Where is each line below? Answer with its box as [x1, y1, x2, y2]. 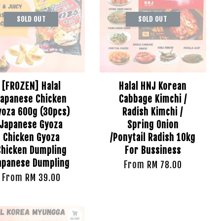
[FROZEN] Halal [1, 80, 61, 92]
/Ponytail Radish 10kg [110, 132, 196, 144]
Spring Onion [127, 119, 179, 131]
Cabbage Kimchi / [118, 93, 187, 105]
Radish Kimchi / [122, 106, 184, 118]
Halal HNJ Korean [119, 80, 187, 92]
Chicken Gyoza [2, 132, 60, 144]
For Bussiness [124, 145, 181, 156]
